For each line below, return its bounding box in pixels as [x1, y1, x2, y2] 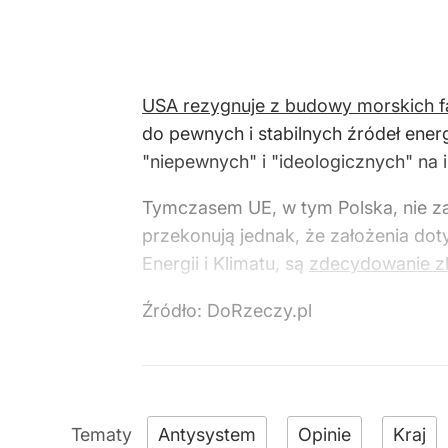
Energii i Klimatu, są [142, 253, 309, 274]
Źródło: [142, 300, 207, 321]
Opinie [298, 424, 351, 445]
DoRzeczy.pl [207, 300, 312, 321]
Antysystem [158, 424, 256, 445]
